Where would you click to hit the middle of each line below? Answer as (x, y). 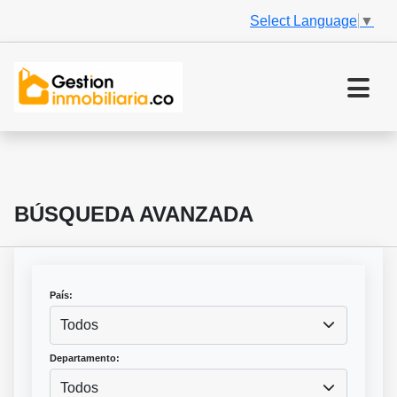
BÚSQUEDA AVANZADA (134, 214)
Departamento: (85, 358)
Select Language (304, 20)
